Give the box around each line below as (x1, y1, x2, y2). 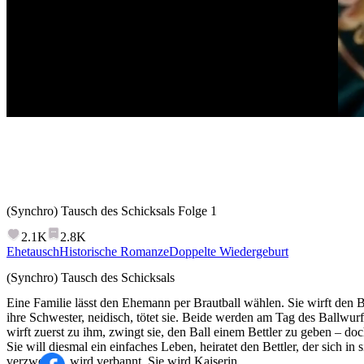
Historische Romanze (59, 245, 169, 259)
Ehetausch (6, 245, 59, 259)
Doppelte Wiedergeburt (169, 245, 288, 259)
